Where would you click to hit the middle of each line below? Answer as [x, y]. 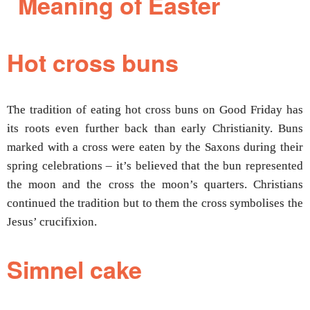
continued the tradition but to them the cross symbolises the [155, 203]
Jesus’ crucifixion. [52, 222]
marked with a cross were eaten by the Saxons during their [155, 147]
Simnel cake [74, 269]
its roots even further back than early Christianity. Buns [155, 129]
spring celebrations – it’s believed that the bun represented [155, 166]
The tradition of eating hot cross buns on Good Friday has [155, 110]
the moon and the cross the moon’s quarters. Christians [155, 185]
